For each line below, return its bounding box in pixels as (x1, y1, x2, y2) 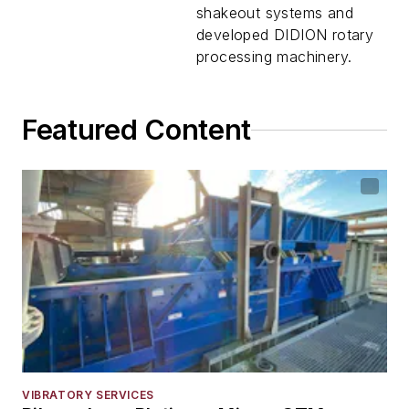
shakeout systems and (196, 4, 353, 22)
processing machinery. (196, 47, 352, 66)
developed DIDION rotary (196, 26, 374, 44)
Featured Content (22, 113, 252, 146)
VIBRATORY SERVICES (22, 388, 154, 403)
